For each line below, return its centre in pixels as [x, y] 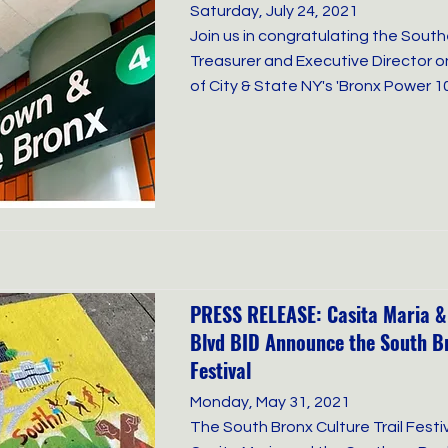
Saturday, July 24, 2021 [274, 11]
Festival [220, 370]
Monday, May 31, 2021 [270, 402]
